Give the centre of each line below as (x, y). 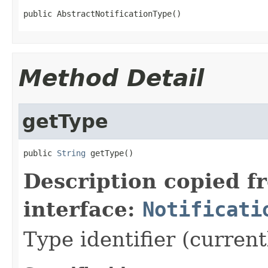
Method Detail (111, 78)
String (71, 153)
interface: (83, 209)
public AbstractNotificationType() (102, 13)
